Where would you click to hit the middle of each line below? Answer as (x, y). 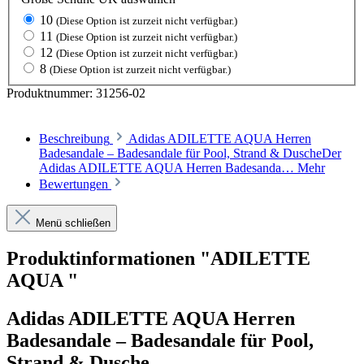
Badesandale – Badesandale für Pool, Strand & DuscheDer (190, 153)
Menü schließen (73, 223)
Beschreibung (74, 138)
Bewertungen (75, 184)
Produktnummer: (51, 93)
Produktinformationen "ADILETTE (158, 258)
